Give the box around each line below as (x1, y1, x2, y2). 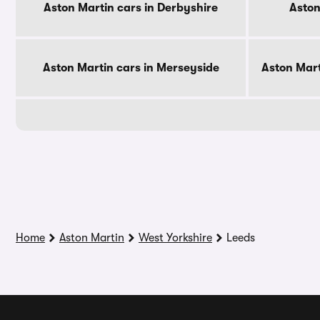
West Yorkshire (139, 231, 212, 244)
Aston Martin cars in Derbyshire (44, 1, 218, 14)
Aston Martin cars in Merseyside (42, 61, 219, 74)
